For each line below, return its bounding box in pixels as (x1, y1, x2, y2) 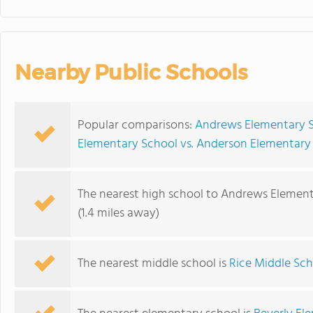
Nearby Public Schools (15, 59, 247, 85)
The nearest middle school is (78, 254, 229, 274)
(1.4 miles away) (78, 203, 159, 224)
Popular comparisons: (78, 115, 195, 136)
